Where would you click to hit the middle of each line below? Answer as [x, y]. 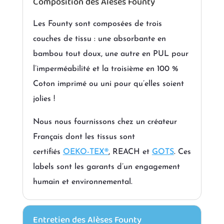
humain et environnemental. [82, 182]
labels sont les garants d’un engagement [106, 167]
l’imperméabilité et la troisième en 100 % [105, 69]
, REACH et [129, 152]
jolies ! [44, 99]
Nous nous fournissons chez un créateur [105, 122]
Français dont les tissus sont [84, 137]
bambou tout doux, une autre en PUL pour [110, 54]
